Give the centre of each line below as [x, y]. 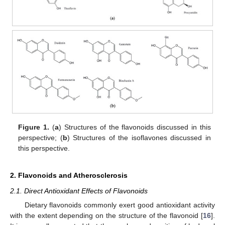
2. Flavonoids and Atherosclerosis [69, 175]
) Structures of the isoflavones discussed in [139, 137]
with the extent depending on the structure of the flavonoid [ [106, 215]
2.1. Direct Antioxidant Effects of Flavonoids [79, 191]
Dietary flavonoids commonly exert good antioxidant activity [120, 205]
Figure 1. [34, 127]
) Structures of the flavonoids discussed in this [135, 127]
